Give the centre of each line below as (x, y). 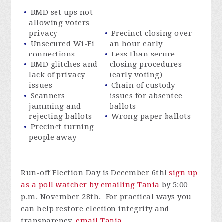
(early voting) (136, 75)
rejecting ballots (60, 116)
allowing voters (59, 23)
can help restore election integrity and (95, 208)
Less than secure (143, 54)
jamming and (55, 106)
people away (53, 137)
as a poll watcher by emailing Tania (90, 185)
